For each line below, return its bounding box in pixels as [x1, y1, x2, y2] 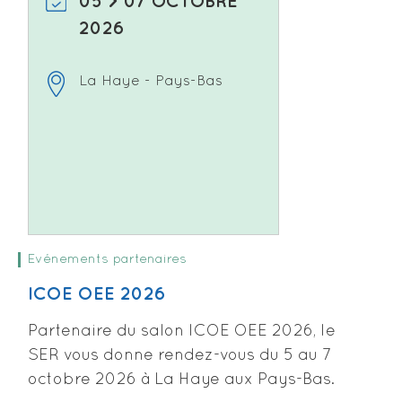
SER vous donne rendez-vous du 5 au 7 [28, 347, 332, 363]
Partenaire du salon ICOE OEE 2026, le [28, 323, 336, 339]
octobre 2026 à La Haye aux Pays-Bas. [28, 371, 335, 388]
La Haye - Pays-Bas [79, 74, 223, 88]
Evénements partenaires [28, 252, 187, 266]
